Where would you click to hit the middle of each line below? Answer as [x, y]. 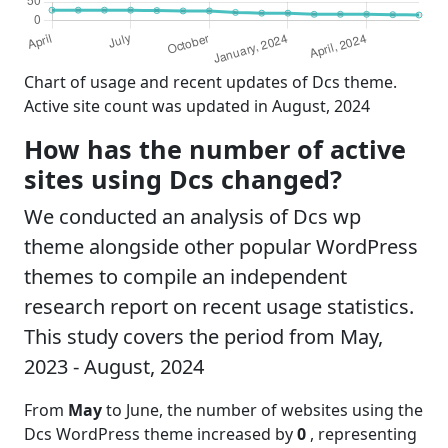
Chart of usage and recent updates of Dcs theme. [210, 81]
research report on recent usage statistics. [219, 306]
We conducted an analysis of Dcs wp [192, 216]
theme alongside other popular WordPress [221, 246]
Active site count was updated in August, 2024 [197, 105]
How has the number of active [215, 148]
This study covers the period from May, [203, 336]
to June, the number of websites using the [262, 409]
